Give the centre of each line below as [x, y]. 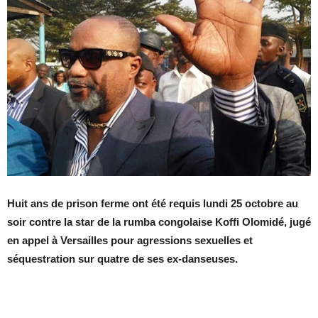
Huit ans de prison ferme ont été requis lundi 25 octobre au [153, 203]
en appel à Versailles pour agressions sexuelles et [130, 240]
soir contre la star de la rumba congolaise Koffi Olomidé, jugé [159, 221]
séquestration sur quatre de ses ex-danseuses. [122, 258]
